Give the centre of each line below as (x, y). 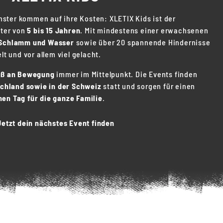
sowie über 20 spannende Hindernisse (142, 42)
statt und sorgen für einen (148, 86)
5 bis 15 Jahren (54, 30)
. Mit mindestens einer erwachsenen (144, 30)
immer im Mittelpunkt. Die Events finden (126, 74)
